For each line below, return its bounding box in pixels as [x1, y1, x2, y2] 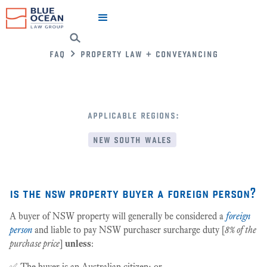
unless [65, 238, 91, 249]
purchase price [10, 238, 60, 249]
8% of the [225, 224, 256, 235]
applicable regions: [87, 108, 180, 121]
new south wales [92, 133, 172, 145]
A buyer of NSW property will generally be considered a [10, 210, 226, 222]
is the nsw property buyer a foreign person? [10, 184, 256, 201]
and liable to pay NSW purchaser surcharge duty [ [32, 224, 225, 235]
